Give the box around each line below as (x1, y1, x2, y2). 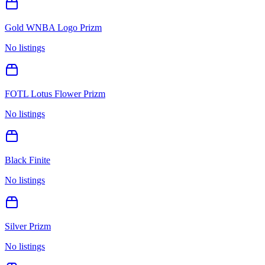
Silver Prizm (5, 221, 51, 231)
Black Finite (5, 154, 50, 165)
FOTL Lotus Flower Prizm (5, 88, 105, 99)
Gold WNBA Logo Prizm (5, 22, 102, 33)
